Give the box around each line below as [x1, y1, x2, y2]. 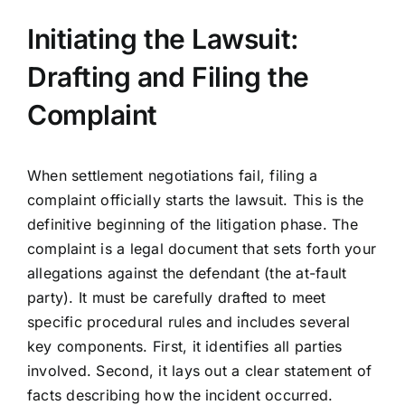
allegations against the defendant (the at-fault [26, 264, 347, 283]
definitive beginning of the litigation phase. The [26, 215, 358, 234]
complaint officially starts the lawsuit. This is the [26, 191, 364, 210]
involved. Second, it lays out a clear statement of [26, 362, 372, 381]
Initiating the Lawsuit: [26, 23, 299, 56]
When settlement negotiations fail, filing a [26, 166, 318, 185]
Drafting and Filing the [26, 61, 309, 94]
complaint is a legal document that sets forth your [26, 240, 376, 259]
